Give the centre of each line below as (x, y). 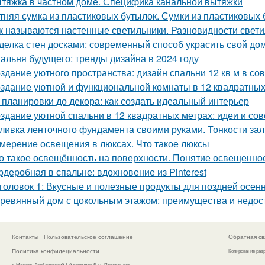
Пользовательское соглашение (88, 236)
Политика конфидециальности (56, 251)
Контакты (25, 236)
